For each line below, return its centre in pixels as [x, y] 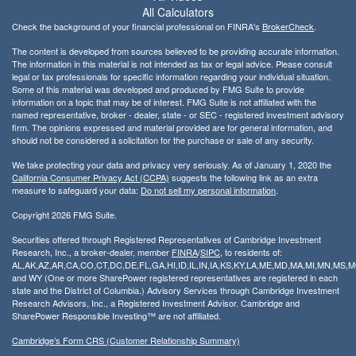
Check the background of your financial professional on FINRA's [137, 26]
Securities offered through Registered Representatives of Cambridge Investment [166, 239]
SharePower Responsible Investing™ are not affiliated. [116, 315]
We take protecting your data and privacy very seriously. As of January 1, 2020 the [172, 164]
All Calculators [178, 12]
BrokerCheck [288, 26]
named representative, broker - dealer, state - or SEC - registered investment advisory [178, 114]
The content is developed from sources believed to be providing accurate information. [176, 50]
